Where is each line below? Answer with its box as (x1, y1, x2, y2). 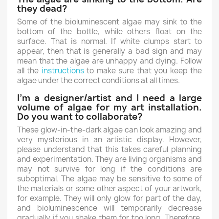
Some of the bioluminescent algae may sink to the (17, 17, 202, 27)
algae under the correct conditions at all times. (17, 75, 180, 86)
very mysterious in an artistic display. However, (17, 134, 202, 145)
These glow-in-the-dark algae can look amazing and (17, 125, 202, 135)
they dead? (17, 2, 67, 15)
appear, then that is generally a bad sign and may (17, 46, 202, 56)
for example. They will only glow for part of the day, (17, 193, 202, 203)
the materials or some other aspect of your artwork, (17, 183, 202, 194)
